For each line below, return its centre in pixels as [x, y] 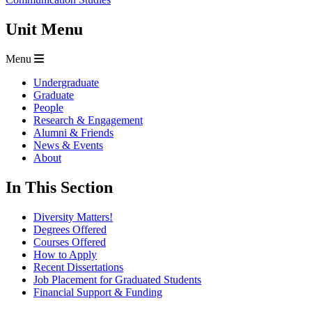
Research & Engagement [88, 120]
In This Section [59, 188]
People [48, 108]
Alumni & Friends [73, 133]
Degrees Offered [70, 229]
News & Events [68, 146]
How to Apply [65, 254]
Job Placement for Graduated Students [117, 279]
